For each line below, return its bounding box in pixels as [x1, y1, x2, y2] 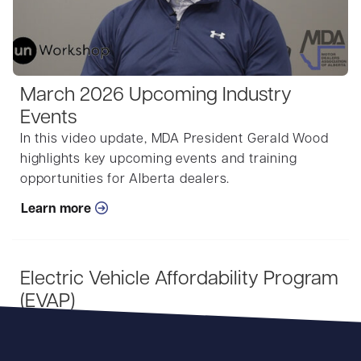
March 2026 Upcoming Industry [20, 85, 292, 106]
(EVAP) [20, 292, 75, 312]
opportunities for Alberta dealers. [20, 172, 230, 186]
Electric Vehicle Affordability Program [20, 269, 338, 289]
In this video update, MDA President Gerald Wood [20, 132, 329, 146]
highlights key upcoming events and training [20, 152, 297, 166]
